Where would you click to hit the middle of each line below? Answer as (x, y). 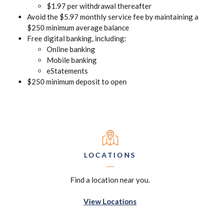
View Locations (110, 201)
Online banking (71, 49)
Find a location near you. (110, 180)
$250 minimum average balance (78, 27)
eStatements (67, 71)
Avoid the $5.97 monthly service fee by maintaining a (113, 17)
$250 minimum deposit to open (77, 82)
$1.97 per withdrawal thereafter (99, 6)
